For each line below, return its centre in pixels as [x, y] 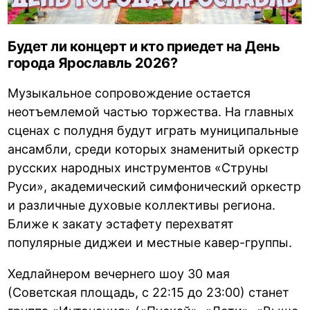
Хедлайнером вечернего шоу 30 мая [119, 273]
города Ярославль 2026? [93, 63]
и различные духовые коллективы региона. [142, 205]
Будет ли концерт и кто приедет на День [144, 46]
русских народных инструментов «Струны [138, 167]
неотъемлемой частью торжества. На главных [151, 111]
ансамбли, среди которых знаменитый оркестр [154, 149]
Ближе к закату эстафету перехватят [121, 224]
